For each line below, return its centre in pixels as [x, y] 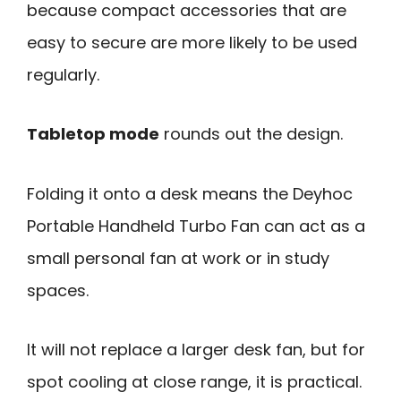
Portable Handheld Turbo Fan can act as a [196, 226]
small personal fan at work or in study [178, 258]
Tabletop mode [93, 134]
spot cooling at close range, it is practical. [194, 382]
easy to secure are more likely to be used [192, 42]
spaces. [58, 290]
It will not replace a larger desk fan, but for [196, 350]
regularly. [63, 74]
